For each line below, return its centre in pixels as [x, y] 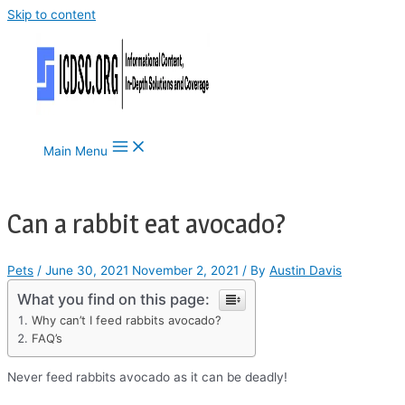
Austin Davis [306, 271]
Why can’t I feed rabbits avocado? [127, 320]
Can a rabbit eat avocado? [146, 224]
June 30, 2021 [87, 271]
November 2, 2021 [184, 271]
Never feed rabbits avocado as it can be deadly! [147, 377]
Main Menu [75, 151]
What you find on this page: [113, 300]
